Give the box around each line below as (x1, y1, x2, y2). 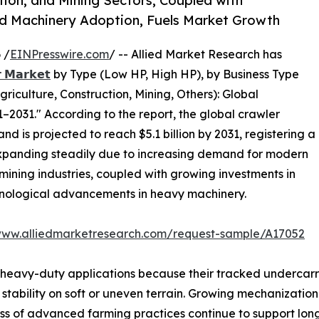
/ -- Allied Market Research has (109, 46, 282, 61)
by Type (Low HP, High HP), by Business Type (51, 66, 299, 81)
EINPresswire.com (10, 46, 109, 61)
